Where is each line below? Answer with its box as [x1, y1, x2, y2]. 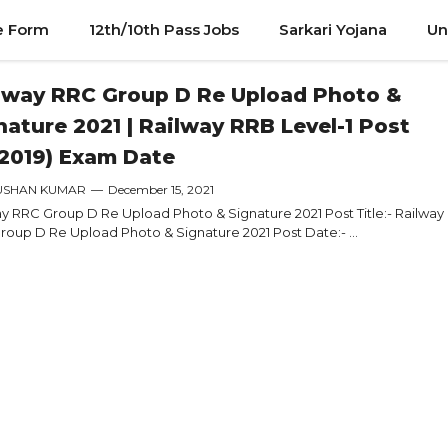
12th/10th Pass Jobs [88, 20, 239, 39]
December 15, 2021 [108, 182, 214, 197]
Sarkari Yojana [278, 20, 387, 39]
